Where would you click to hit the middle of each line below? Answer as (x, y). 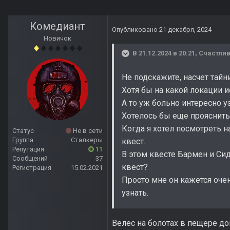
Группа (23, 140)
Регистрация (32, 168)
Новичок (57, 39)
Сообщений (30, 159)
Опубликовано (136, 30)
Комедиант (57, 26)
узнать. (135, 193)
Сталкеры (87, 140)
